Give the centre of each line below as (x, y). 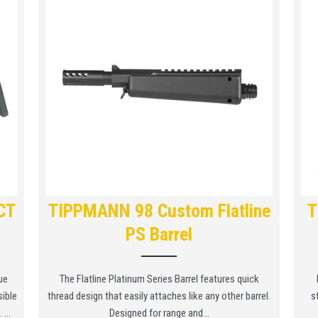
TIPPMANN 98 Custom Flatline (159, 210)
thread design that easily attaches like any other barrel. (159, 296)
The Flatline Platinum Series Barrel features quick (159, 279)
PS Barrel (159, 234)
